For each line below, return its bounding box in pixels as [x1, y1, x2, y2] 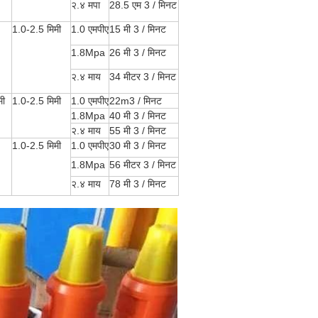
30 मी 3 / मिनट [109, 140, 166, 151]
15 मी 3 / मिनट [109, 23, 166, 35]
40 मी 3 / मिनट [109, 110, 166, 121]
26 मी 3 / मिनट [109, 47, 166, 58]
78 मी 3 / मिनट [109, 178, 166, 190]
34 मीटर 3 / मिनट [109, 71, 176, 82]
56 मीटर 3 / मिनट [109, 159, 176, 170]
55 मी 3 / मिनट [109, 125, 166, 136]
